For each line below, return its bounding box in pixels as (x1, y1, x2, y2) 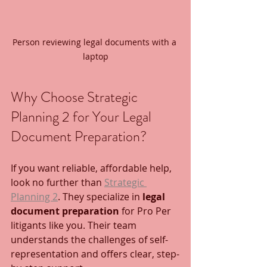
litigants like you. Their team (11, 219, 139, 232)
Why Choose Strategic (11, 87, 141, 108)
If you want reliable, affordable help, (11, 162, 174, 175)
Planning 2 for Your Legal (11, 107, 154, 128)
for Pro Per (119, 204, 173, 218)
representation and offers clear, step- (11, 247, 179, 261)
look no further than (11, 176, 104, 190)
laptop (82, 51, 108, 63)
